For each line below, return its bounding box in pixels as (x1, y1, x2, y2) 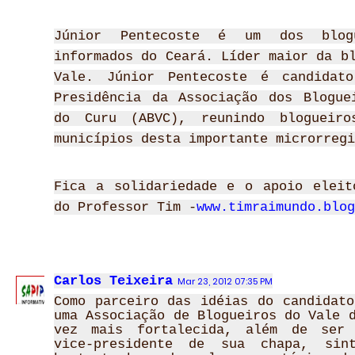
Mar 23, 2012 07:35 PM (177, 275, 273, 288)
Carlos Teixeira (54, 273, 173, 288)
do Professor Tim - (54, 200, 197, 215)
